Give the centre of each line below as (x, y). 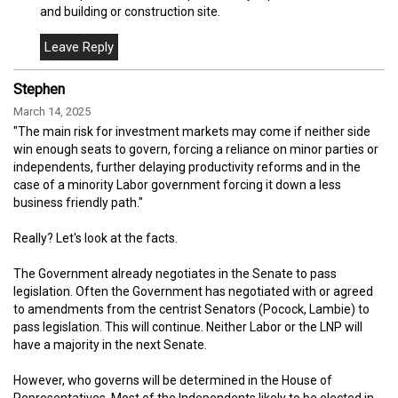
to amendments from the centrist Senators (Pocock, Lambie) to (191, 310)
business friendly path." (78, 203)
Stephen (39, 90)
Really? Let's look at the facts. (96, 239)
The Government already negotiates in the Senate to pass (175, 274)
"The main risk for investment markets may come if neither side (192, 132)
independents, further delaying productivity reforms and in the (187, 167)
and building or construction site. (130, 12)
